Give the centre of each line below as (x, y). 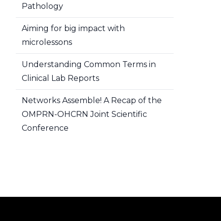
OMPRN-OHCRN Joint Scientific (84, 114)
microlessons (47, 42)
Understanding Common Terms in (89, 64)
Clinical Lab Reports (60, 78)
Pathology (42, 6)
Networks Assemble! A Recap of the (92, 100)
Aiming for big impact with (73, 28)
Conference (45, 128)
